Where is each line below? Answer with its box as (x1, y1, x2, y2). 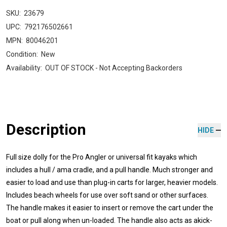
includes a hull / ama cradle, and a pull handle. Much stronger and (6, 165, 213, 174)
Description (6, 120, 86, 138)
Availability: (6, 63, 42, 72)
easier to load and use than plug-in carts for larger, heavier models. (6, 178, 218, 186)
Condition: (6, 50, 38, 58)
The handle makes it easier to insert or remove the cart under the (6, 203, 213, 212)
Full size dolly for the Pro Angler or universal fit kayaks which (6, 153, 197, 161)
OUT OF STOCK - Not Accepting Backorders (45, 63, 182, 72)
